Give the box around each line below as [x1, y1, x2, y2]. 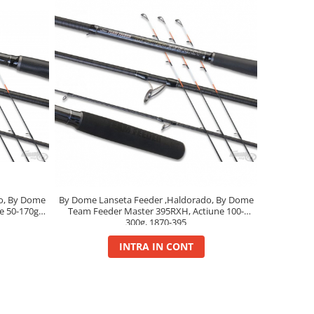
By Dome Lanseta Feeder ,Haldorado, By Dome [58, 193, 254, 206]
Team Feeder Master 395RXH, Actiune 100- [68, 204, 245, 217]
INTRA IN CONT [118, 239, 193, 253]
